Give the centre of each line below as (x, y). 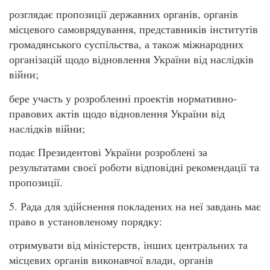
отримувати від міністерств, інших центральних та (128, 244)
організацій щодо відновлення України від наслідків (131, 59)
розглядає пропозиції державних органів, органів (124, 14)
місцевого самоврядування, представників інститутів (133, 29)
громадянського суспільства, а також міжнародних (126, 44)
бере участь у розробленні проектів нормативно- (123, 98)
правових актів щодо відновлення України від (117, 113)
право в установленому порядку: (86, 221)
